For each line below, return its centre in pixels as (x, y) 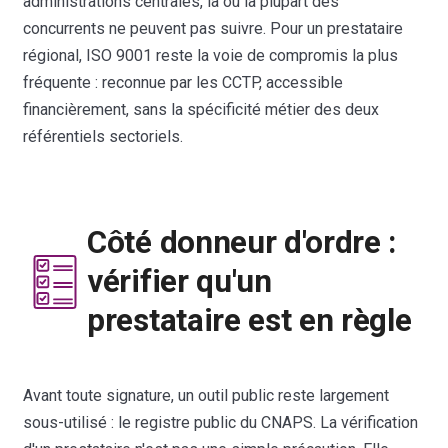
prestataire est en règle (249, 321)
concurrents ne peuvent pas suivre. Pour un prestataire (213, 28)
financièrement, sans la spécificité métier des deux (201, 109)
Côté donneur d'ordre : (242, 243)
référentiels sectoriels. (103, 136)
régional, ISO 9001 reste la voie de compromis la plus (211, 55)
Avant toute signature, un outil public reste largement (206, 395)
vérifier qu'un (179, 282)
